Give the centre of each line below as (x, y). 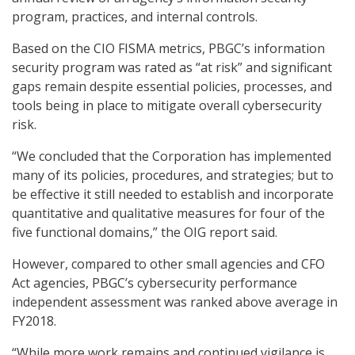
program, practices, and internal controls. (135, 17)
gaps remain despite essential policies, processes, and (172, 87)
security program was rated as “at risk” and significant (172, 68)
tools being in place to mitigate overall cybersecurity (167, 106)
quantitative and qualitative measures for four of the (168, 214)
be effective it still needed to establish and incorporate (173, 195)
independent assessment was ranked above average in (175, 302)
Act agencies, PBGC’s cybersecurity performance (155, 283)
